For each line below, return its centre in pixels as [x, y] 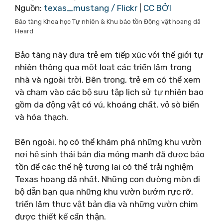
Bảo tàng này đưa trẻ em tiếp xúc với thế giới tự [109, 55]
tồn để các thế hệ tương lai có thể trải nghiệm [104, 167]
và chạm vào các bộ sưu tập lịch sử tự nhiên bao [109, 92]
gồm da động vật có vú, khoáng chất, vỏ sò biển [107, 104]
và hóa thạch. [42, 117]
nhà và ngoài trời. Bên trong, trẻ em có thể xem [108, 79]
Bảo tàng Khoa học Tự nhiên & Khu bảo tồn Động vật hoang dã [108, 22]
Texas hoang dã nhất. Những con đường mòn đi [108, 179]
